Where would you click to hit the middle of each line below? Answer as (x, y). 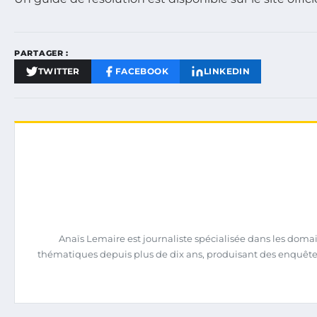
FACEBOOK (142, 71)
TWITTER (59, 71)
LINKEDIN (227, 71)
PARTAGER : (41, 53)
